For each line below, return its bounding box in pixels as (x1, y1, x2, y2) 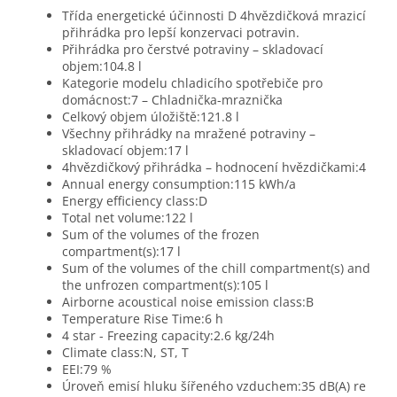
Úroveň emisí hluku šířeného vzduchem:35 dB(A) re (62, 378, 366, 395)
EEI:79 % (62, 361, 112, 378)
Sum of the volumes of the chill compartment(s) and (62, 260, 370, 277)
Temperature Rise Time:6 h (62, 310, 223, 328)
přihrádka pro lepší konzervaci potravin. (62, 24, 300, 42)
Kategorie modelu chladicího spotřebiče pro (62, 74, 323, 92)
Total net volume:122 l (62, 209, 193, 227)
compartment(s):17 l (62, 243, 181, 261)
